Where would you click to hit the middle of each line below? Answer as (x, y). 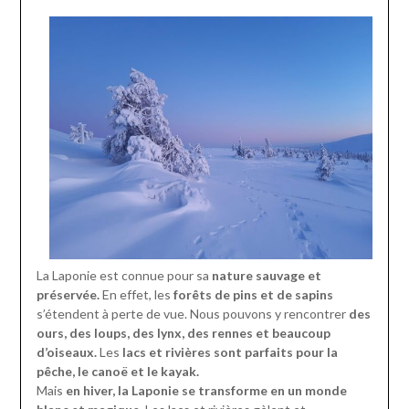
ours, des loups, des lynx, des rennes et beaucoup (183, 333)
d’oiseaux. (68, 352)
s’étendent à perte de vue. (111, 314)
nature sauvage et (266, 276)
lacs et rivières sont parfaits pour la (228, 352)
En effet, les (135, 295)
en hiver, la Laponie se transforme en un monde (206, 391)
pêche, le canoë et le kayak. (117, 372)
